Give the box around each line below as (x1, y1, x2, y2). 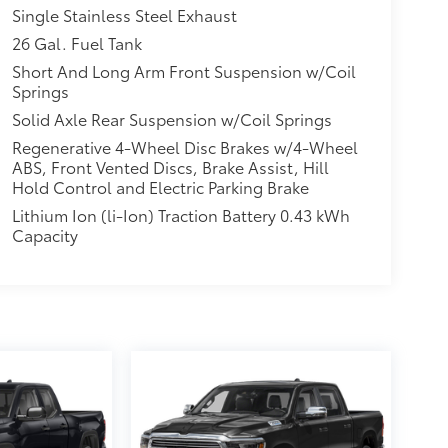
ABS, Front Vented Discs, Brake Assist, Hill (11, 155, 329, 179)
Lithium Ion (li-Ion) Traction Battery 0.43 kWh (11, 203, 350, 227)
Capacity (11, 223, 78, 247)
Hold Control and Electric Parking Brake (11, 175, 309, 199)
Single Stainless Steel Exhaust (11, 3, 237, 27)
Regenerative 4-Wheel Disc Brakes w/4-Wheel (11, 135, 358, 159)
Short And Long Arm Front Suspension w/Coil (11, 59, 356, 83)
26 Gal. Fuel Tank (11, 31, 142, 55)
